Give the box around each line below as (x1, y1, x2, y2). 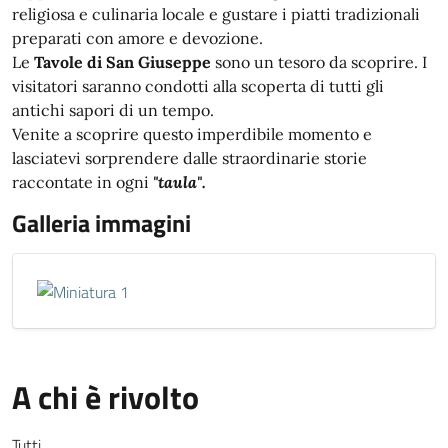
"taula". (153, 172, 206, 192)
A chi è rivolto (12, 373, 199, 421)
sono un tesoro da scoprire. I (211, 52, 427, 72)
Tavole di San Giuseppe (34, 52, 211, 72)
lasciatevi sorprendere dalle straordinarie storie (12, 148, 367, 168)
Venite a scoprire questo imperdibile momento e (12, 124, 372, 144)
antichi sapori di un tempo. (12, 100, 214, 120)
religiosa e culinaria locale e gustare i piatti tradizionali (12, 4, 420, 24)
